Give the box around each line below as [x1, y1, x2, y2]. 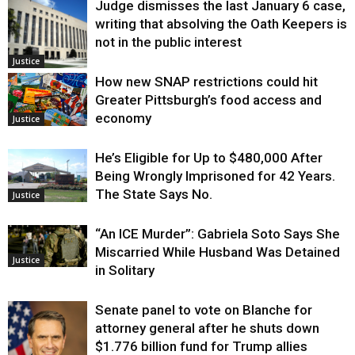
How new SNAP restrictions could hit [95, 74, 318, 90]
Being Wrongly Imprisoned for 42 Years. [95, 168, 335, 185]
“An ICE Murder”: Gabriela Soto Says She [95, 226, 340, 242]
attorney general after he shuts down [95, 320, 319, 337]
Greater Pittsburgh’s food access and [95, 92, 322, 109]
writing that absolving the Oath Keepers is [95, 16, 347, 32]
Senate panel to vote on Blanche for [95, 302, 312, 319]
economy [95, 110, 151, 127]
